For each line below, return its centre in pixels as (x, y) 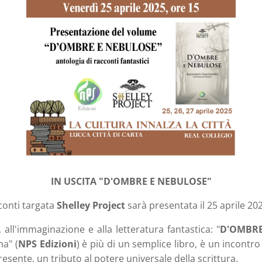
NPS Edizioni (47, 244)
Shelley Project (91, 206)
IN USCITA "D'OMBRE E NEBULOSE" (131, 182)
